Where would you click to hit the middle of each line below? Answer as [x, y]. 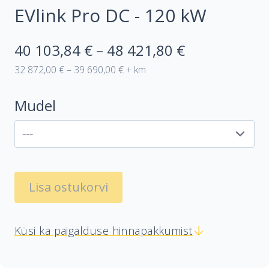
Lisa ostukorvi [68, 187]
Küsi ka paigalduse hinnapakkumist [104, 231]
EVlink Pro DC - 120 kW [110, 15]
